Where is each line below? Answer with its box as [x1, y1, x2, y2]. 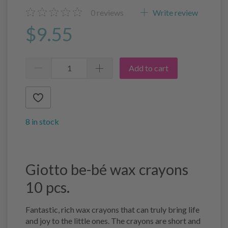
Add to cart [129, 63, 168, 73]
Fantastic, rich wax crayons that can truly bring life [25, 204, 199, 214]
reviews [95, 7, 124, 17]
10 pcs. [25, 178, 70, 196]
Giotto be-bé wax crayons [25, 160, 188, 178]
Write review [151, 7, 198, 17]
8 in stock [25, 116, 59, 126]
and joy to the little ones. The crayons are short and [25, 215, 201, 225]
